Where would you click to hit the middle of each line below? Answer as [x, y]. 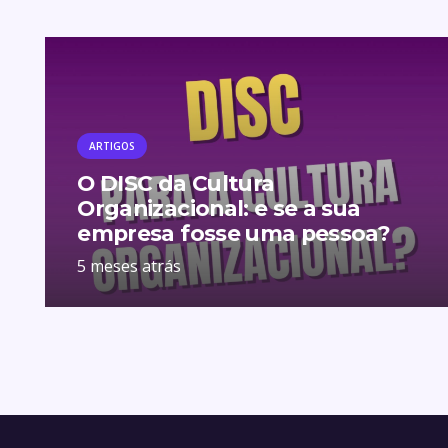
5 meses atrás [129, 265]
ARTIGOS [112, 145]
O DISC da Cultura [176, 183]
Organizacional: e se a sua [219, 208]
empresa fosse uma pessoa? [234, 233]
